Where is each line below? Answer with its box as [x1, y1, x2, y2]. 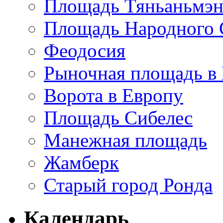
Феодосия [44, 39, 125, 61]
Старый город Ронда [44, 174, 213, 196]
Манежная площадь [44, 129, 207, 151]
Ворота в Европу [44, 84, 183, 106]
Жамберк [44, 151, 119, 173]
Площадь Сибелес [44, 107, 193, 128]
